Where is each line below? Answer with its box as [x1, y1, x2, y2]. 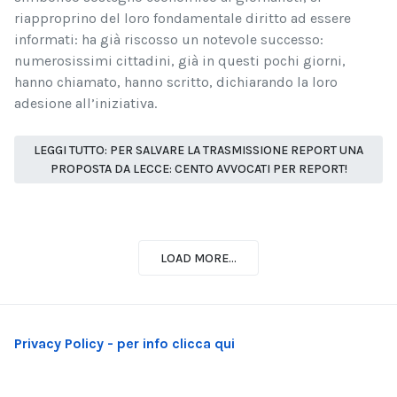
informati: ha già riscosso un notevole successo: [14, 30, 323, 48]
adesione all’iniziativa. [14, 94, 157, 112]
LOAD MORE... [160, 250, 237, 266]
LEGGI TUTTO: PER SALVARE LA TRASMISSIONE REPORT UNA [34, 142, 363, 158]
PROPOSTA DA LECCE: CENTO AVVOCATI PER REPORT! [50, 160, 347, 176]
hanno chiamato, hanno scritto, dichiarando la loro [14, 73, 338, 90]
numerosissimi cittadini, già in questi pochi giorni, [14, 51, 346, 69]
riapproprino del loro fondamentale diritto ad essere [14, 9, 351, 27]
